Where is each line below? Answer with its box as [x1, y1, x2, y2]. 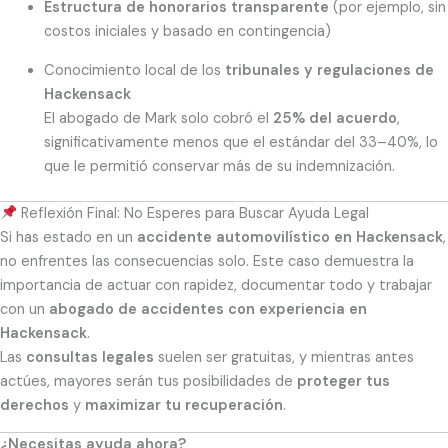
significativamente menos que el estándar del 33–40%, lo [43, 132, 438, 152]
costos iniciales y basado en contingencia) [43, 22, 331, 42]
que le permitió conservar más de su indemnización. [43, 156, 395, 176]
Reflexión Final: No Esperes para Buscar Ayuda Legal [16, 203, 369, 223]
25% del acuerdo [272, 108, 397, 128]
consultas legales [26, 347, 154, 367]
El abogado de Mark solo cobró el [43, 108, 273, 128]
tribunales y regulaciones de [224, 60, 434, 80]
